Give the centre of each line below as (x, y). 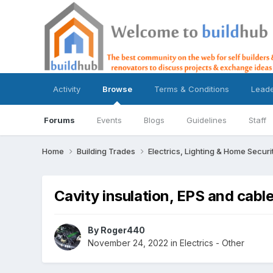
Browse (117, 89)
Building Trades (107, 151)
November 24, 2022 (128, 243)
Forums (59, 120)
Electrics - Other (212, 243)
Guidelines (206, 120)
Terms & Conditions (191, 89)
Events (109, 120)
